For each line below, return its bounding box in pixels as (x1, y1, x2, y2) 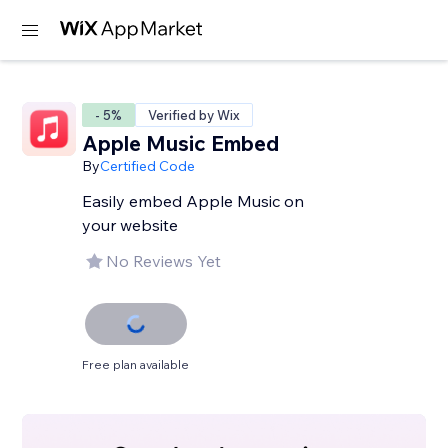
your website (82, 215, 179, 235)
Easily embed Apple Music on (82, 191, 305, 211)
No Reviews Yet (106, 251, 222, 271)
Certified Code (100, 157, 196, 175)
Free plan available (82, 357, 190, 372)
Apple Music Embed (82, 130, 280, 156)
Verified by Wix (148, 107, 241, 123)
